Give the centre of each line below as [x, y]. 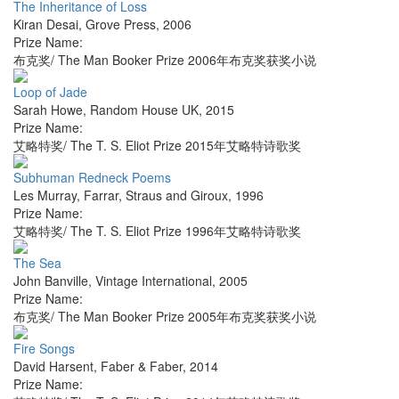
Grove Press [121, 24]
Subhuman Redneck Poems [92, 178]
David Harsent [53, 366]
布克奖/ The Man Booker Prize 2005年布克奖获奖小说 [165, 317]
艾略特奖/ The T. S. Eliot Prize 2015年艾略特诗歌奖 [157, 146]
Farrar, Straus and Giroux [156, 195]
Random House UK [144, 110]
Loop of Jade [50, 92]
